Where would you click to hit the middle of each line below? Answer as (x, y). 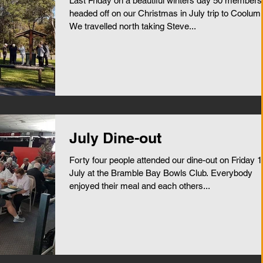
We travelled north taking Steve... (133, 26)
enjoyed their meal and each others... (140, 186)
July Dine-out (115, 138)
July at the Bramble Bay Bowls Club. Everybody (161, 173)
